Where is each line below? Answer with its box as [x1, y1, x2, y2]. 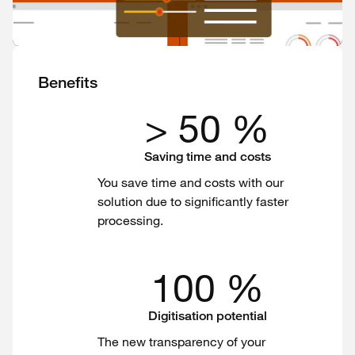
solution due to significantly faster [97, 193, 288, 209]
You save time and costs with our [97, 174, 284, 190]
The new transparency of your [97, 334, 265, 349]
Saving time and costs [143, 149, 271, 164]
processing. [97, 212, 163, 228]
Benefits [38, 73, 97, 92]
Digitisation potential [147, 308, 267, 323]
